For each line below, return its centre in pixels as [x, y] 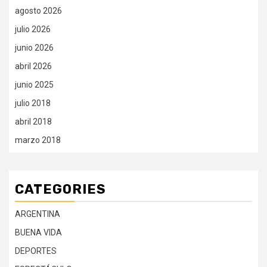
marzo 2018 [38, 140]
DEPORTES [36, 251]
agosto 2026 [38, 10]
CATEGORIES [60, 189]
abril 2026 [33, 66]
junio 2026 [34, 47]
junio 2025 [34, 84]
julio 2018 [33, 103]
